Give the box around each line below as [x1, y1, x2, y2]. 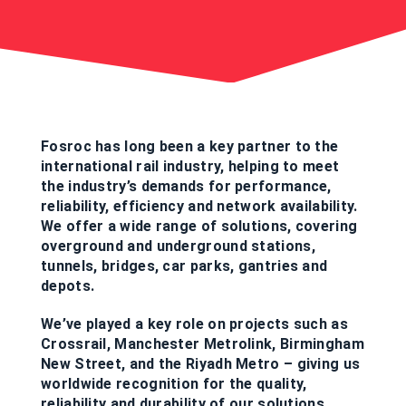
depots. [41, 277, 95, 295]
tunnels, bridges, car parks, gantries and [41, 257, 328, 275]
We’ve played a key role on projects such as [41, 315, 348, 333]
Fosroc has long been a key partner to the [41, 138, 339, 155]
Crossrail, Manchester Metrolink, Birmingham [41, 335, 364, 353]
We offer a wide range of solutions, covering [41, 217, 358, 235]
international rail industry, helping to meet [41, 158, 340, 175]
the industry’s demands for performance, [41, 178, 332, 195]
